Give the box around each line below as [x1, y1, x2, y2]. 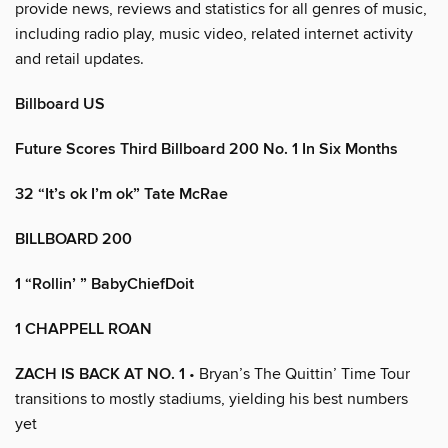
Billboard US [15, 93, 105, 115]
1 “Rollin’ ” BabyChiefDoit [15, 273, 194, 295]
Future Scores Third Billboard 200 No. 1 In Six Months [15, 138, 398, 160]
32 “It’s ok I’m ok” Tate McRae [15, 183, 228, 205]
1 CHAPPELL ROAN [15, 318, 152, 340]
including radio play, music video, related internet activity [15, 23, 413, 44]
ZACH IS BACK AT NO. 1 [15, 363, 185, 385]
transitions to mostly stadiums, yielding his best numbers [15, 388, 408, 409]
